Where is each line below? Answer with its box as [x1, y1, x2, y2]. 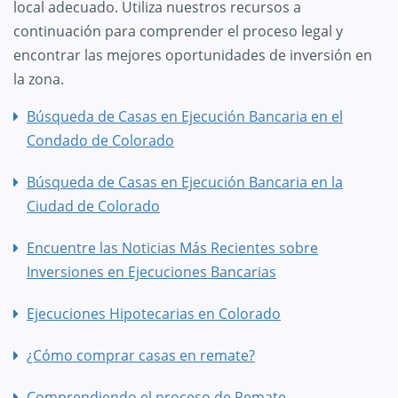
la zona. [13, 68, 64, 89]
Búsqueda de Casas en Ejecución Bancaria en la [27, 171, 343, 192]
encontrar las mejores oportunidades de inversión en [13, 44, 372, 65]
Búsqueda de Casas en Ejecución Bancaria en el [27, 106, 343, 126]
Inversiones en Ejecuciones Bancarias [27, 261, 276, 282]
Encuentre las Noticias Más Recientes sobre [27, 237, 318, 258]
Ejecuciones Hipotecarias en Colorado [27, 303, 281, 323]
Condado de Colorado [27, 130, 174, 150]
